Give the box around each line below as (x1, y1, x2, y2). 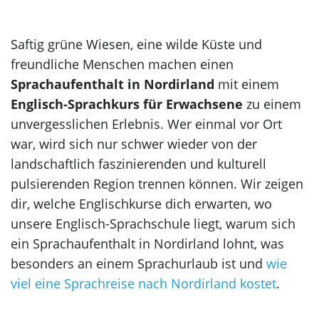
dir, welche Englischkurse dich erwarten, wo (11, 195, 272, 212)
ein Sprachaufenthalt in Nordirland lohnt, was (11, 235, 284, 252)
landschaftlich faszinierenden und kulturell (11, 155, 266, 172)
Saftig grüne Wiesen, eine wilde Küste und (11, 36, 262, 53)
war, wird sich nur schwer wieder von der (11, 135, 257, 152)
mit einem (214, 75, 279, 93)
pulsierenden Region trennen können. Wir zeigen (11, 175, 303, 192)
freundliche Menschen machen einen (11, 56, 234, 73)
